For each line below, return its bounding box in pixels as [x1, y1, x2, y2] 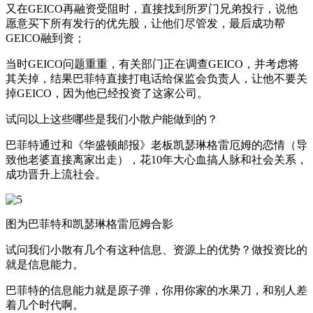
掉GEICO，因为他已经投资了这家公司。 [6, 87, 208, 99]
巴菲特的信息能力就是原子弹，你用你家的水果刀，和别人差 [6, 284, 307, 296]
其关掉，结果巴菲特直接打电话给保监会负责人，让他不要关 [6, 72, 307, 85]
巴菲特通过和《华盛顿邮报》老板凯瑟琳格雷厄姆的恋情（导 [6, 138, 307, 151]
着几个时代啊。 [6, 298, 84, 311]
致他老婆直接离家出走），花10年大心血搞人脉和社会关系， [6, 153, 307, 166]
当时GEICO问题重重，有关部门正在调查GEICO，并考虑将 [6, 57, 299, 70]
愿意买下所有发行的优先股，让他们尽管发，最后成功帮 [6, 17, 285, 29]
